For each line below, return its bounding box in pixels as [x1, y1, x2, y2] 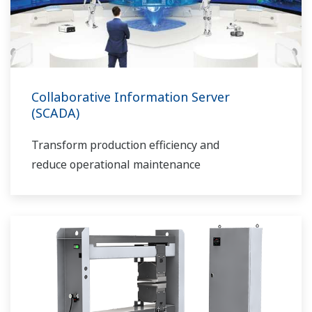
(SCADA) [31, 104, 79, 122]
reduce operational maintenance [31, 157, 201, 173]
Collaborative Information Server [31, 88, 230, 106]
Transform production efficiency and [31, 137, 219, 153]
